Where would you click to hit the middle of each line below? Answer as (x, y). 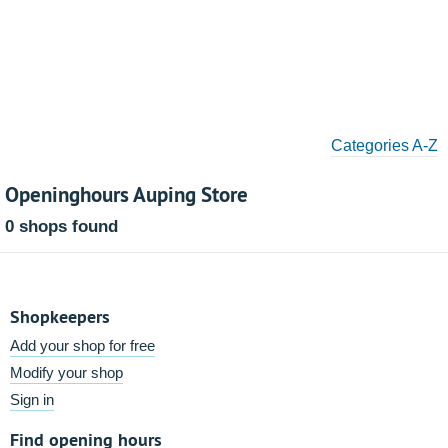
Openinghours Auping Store (126, 194)
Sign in (32, 399)
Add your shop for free (82, 345)
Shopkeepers (60, 316)
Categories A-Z (384, 145)
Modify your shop (66, 372)
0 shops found (61, 226)
